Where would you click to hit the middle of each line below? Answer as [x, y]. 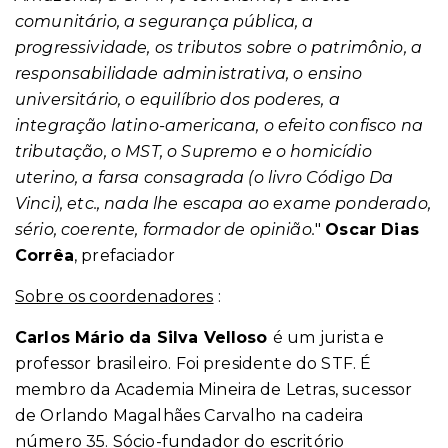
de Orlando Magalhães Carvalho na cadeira [189, 415]
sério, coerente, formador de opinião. [165, 229]
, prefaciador [124, 255]
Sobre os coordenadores [114, 296]
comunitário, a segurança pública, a [164, 21]
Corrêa [44, 255]
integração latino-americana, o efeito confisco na [219, 125]
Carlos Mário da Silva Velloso [144, 337]
